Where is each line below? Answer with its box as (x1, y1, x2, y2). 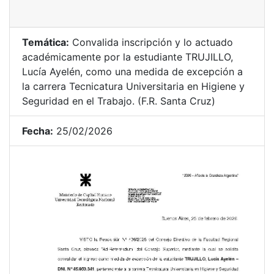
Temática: (22, 36, 69, 48)
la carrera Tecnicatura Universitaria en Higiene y (22, 80, 245, 92)
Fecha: (22, 125, 53, 137)
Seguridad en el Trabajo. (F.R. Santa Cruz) (22, 95, 215, 107)
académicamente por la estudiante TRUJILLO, (22, 51, 233, 63)
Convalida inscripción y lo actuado (69, 36, 233, 48)
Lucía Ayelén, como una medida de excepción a (22, 65, 243, 78)
